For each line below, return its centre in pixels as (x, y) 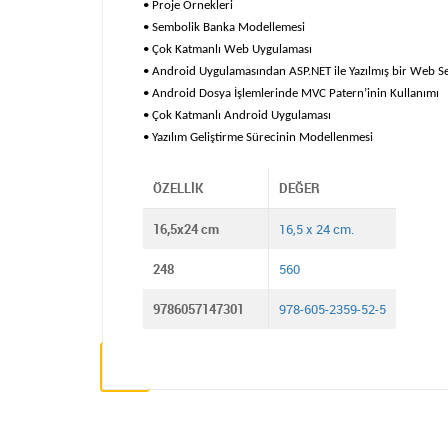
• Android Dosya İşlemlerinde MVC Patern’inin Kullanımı (291, 93)
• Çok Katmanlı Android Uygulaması (237, 115)
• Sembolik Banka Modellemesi (224, 27)
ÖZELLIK (178, 188)
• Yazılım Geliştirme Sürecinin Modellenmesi (258, 137)
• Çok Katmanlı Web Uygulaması (227, 49)
